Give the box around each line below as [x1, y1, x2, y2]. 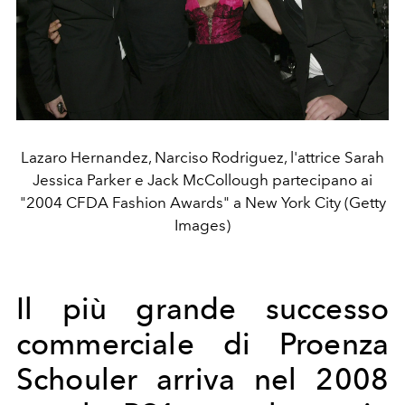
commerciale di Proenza [16, 326, 389, 362]
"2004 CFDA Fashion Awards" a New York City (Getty [19, 193, 386, 212]
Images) [174, 216, 231, 234]
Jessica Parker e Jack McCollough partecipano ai [33, 171, 372, 189]
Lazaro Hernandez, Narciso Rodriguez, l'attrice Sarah [21, 148, 384, 166]
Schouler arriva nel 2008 [16, 362, 389, 397]
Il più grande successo [16, 291, 389, 326]
